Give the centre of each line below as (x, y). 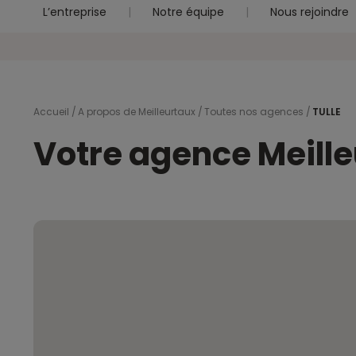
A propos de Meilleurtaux (137, 112)
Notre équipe (188, 12)
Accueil (51, 112)
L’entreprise (75, 12)
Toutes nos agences (254, 112)
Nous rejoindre (310, 12)
